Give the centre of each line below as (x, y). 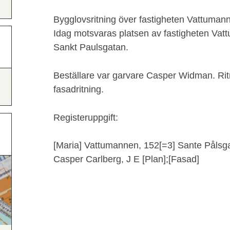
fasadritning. (79, 89)
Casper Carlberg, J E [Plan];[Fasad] (126, 159)
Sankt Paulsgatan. (91, 47)
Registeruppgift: (86, 117)
